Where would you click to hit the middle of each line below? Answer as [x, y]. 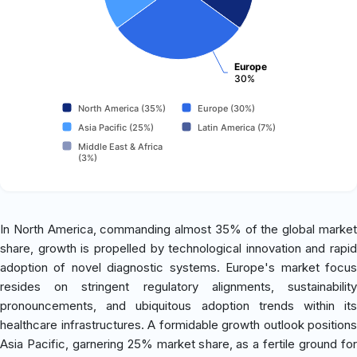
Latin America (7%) [237, 127]
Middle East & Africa [120, 146]
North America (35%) [122, 108]
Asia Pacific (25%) [116, 127]
